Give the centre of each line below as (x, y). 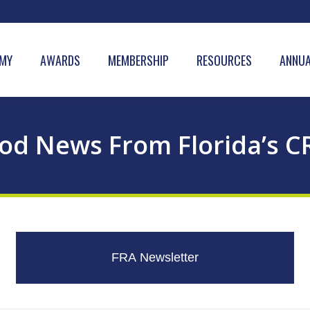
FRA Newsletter (155, 257)
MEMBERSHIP (138, 60)
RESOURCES (224, 60)
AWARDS (60, 60)
